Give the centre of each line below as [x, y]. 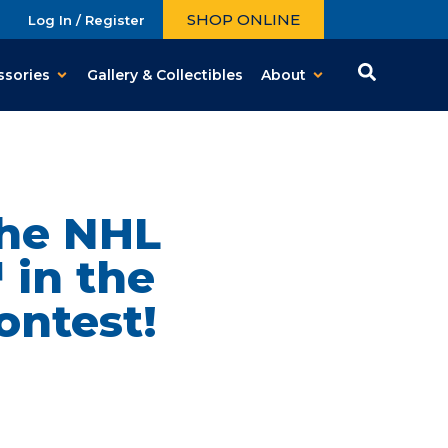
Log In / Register [86, 19]
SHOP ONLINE [243, 19]
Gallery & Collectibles [165, 74]
